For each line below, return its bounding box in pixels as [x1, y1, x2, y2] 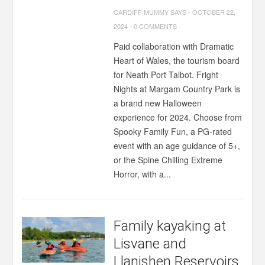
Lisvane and [114, 235, 187, 252]
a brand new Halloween [114, 97, 202, 109]
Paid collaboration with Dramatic [114, 40, 234, 52]
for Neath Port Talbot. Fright [114, 69, 219, 80]
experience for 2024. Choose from [114, 111, 243, 123]
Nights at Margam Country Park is [114, 83, 241, 95]
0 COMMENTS [134, 21, 177, 31]
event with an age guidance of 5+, [114, 140, 241, 151]
